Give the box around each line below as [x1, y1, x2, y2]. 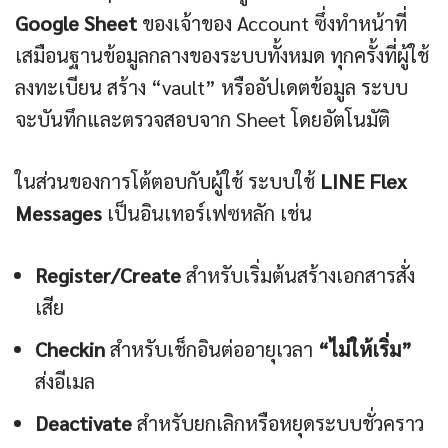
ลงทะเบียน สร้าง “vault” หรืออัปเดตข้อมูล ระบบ [15, 74, 408, 101]
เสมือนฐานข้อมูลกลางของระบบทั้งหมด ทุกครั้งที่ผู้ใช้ [15, 42, 429, 69]
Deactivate [35, 410, 132, 437]
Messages [15, 200, 102, 227]
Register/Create [35, 262, 181, 289]
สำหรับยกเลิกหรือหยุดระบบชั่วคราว [132, 410, 424, 437]
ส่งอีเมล [35, 368, 95, 395]
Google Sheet [15, 10, 137, 37]
